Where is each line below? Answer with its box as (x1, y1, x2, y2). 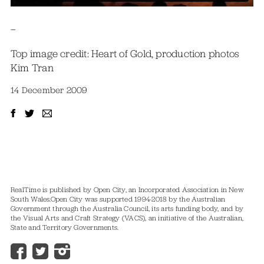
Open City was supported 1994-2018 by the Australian (50, 194, 226, 204)
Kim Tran (10, 61, 54, 74)
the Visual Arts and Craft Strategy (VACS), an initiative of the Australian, (10, 213, 244, 223)
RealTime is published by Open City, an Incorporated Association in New (10, 185, 244, 195)
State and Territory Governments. (10, 223, 119, 233)
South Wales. (10, 194, 51, 204)
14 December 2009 (10, 84, 88, 97)
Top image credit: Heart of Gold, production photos (10, 47, 240, 60)
